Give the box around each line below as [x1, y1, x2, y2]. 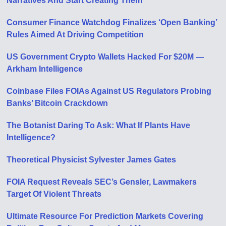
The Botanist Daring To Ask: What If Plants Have [7, 121, 191, 130]
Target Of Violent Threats [7, 189, 102, 198]
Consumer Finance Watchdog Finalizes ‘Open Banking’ [7, 18, 217, 27]
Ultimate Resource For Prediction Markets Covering [7, 211, 204, 220]
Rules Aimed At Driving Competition [7, 30, 144, 39]
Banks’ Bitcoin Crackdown [7, 98, 108, 107]
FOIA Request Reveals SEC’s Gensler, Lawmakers [7, 177, 197, 186]
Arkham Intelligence [7, 64, 83, 73]
